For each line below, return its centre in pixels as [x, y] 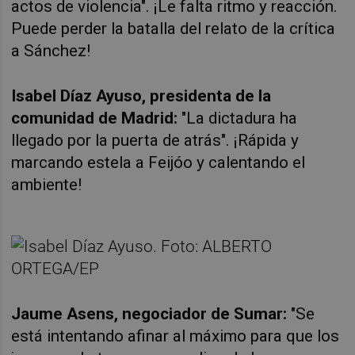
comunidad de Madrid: [95, 118]
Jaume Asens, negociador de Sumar [147, 313]
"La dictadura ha [238, 118]
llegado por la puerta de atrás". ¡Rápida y [155, 140]
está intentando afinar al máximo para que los [176, 336]
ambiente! [47, 184]
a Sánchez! [51, 50]
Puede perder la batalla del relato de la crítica [174, 28]
